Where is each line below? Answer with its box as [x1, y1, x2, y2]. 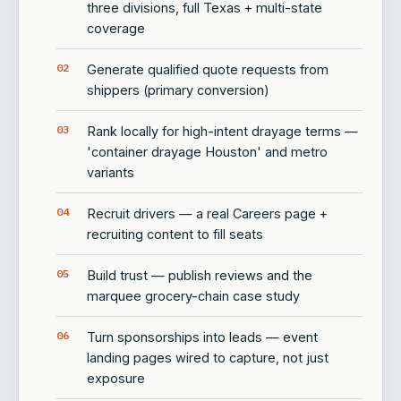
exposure [87, 371, 145, 386]
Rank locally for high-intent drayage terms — [87, 124, 358, 139]
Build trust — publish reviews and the [87, 268, 312, 283]
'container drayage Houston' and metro [87, 144, 328, 159]
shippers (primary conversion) [87, 82, 269, 98]
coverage [87, 21, 145, 36]
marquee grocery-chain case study [87, 288, 300, 303]
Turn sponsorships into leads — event [87, 329, 318, 345]
